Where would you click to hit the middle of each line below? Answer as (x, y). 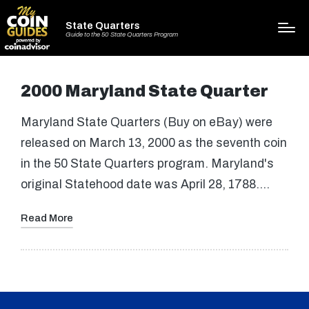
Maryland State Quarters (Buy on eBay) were (147, 123)
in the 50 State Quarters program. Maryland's (147, 164)
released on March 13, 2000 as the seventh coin (154, 143)
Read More (47, 218)
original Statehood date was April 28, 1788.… (145, 185)
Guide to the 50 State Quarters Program (122, 35)
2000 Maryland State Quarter (144, 91)
